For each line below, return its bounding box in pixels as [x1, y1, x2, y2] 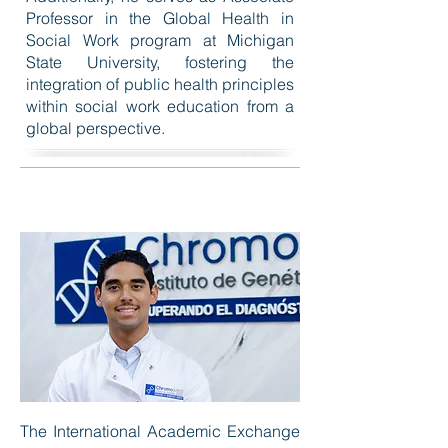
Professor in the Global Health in [26, 8, 294, 28]
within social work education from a [26, 96, 294, 116]
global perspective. [26, 118, 165, 138]
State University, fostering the [26, 52, 294, 72]
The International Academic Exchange [20, 421, 300, 441]
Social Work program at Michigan [26, 30, 294, 50]
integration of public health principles [26, 74, 294, 94]
